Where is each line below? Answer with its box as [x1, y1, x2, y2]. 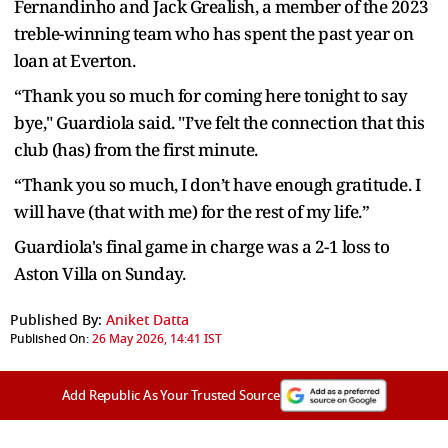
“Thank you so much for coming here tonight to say [14, 83, 408, 107]
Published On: [10, 329, 89, 348]
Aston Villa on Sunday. [14, 261, 185, 285]
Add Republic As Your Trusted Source [61, 385, 280, 405]
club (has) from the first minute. [14, 137, 258, 161]
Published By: [10, 309, 102, 331]
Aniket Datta [106, 309, 189, 331]
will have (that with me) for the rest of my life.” [14, 199, 369, 223]
